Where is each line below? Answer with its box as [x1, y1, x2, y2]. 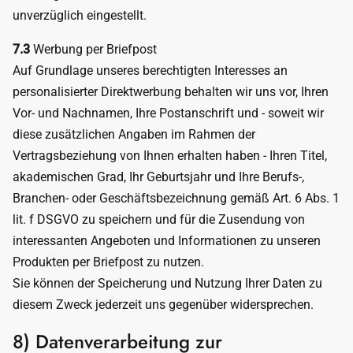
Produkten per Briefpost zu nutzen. [13, 255, 204, 269]
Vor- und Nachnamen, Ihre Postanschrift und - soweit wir [13, 106, 324, 121]
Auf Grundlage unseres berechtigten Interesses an [13, 63, 288, 78]
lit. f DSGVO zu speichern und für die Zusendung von [13, 212, 305, 227]
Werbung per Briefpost [30, 42, 157, 57]
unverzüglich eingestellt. [13, 8, 147, 23]
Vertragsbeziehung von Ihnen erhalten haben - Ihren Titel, [13, 148, 327, 163]
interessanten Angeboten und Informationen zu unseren [13, 233, 321, 248]
